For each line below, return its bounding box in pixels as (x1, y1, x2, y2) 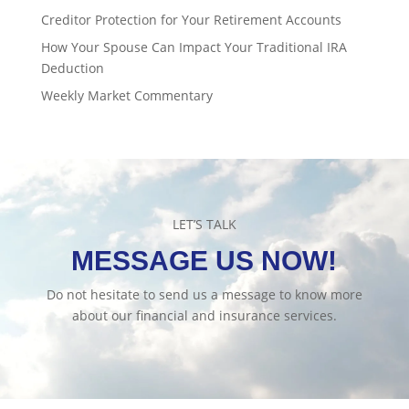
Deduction (40, 58, 104, 77)
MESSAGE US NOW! (71, 245, 338, 276)
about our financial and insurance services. (71, 306, 337, 324)
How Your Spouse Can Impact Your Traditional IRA (40, 37, 347, 56)
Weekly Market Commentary (40, 86, 213, 104)
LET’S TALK (172, 215, 236, 233)
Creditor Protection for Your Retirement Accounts (40, 10, 341, 28)
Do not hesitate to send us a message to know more (46, 285, 362, 303)
